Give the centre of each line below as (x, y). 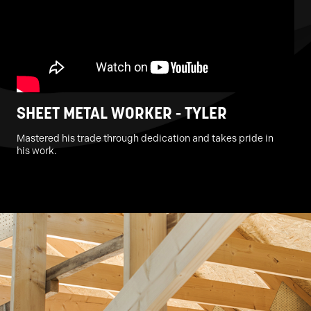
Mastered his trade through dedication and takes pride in (145, 138)
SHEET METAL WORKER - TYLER (122, 113)
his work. (37, 151)
